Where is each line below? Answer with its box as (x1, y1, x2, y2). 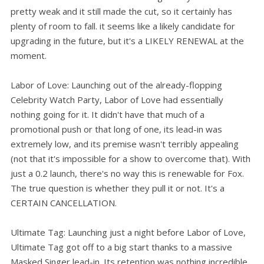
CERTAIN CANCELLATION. (11, 197, 117, 209)
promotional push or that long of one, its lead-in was (11, 123, 222, 136)
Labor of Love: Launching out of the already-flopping (11, 79, 222, 91)
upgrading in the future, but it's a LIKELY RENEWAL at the (11, 35, 244, 47)
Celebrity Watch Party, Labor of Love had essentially (11, 94, 223, 106)
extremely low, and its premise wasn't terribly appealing (11, 138, 239, 150)
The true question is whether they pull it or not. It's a (11, 182, 225, 194)
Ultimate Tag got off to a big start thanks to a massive (11, 241, 232, 253)
